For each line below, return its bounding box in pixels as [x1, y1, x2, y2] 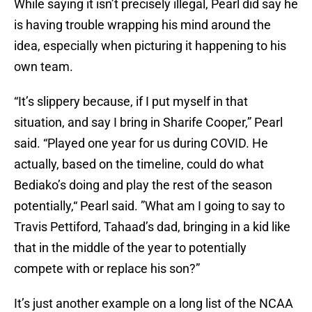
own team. [14, 59, 73, 75]
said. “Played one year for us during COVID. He [14, 136, 268, 151]
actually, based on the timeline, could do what [14, 157, 264, 172]
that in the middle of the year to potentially [14, 240, 247, 256]
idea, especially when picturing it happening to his [14, 38, 286, 54]
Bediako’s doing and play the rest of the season [14, 178, 272, 193]
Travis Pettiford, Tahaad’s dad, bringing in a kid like [14, 219, 290, 235]
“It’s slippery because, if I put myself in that [14, 94, 248, 109]
